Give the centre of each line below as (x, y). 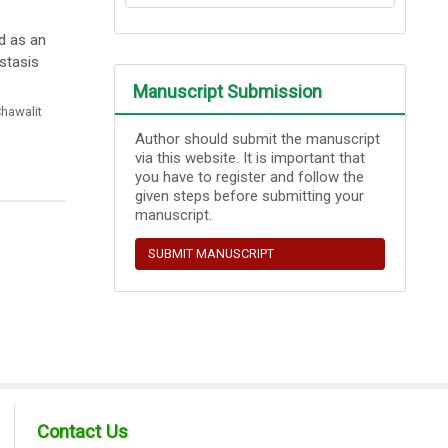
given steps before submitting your (250, 195)
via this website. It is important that (250, 157)
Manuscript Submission (228, 91)
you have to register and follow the (250, 176)
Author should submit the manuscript (258, 138)
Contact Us (83, 432)
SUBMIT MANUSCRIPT (211, 253)
